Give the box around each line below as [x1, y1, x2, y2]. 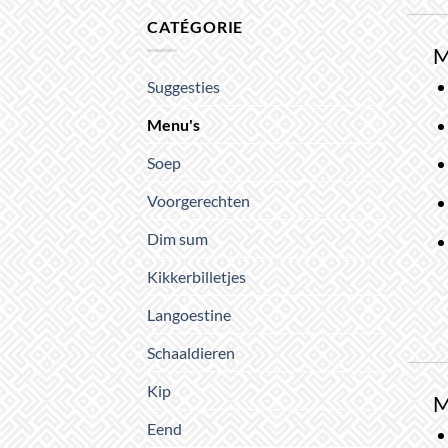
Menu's [147, 115, 200, 135]
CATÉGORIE [147, 16, 244, 36]
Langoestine [147, 305, 231, 325]
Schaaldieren [147, 343, 235, 363]
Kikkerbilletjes [147, 267, 246, 287]
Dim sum [147, 229, 208, 249]
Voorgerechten [147, 191, 250, 211]
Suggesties [147, 77, 220, 97]
